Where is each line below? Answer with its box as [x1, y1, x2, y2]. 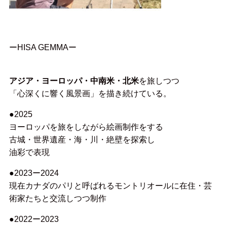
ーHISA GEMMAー [9, 42, 77, 52]
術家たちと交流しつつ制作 [9, 194, 106, 203]
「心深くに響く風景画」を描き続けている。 [9, 89, 171, 98]
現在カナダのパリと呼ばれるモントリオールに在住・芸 [9, 181, 212, 191]
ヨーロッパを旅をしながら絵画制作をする [9, 122, 163, 132]
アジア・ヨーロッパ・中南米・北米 [9, 76, 139, 86]
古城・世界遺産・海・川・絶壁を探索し [9, 135, 155, 144]
